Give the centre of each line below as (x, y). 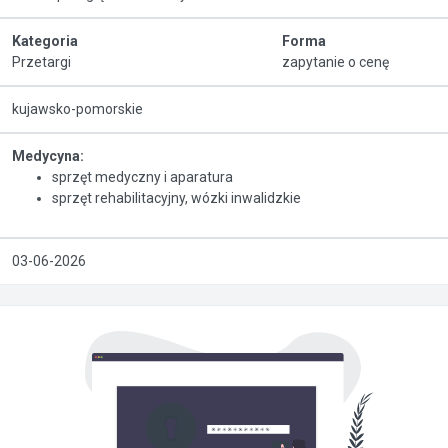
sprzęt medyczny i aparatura (142, 177)
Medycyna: (48, 156)
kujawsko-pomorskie (77, 109)
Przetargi (41, 62)
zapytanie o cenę (335, 62)
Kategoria (45, 41)
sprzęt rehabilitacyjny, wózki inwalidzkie (176, 198)
